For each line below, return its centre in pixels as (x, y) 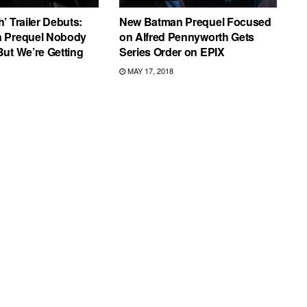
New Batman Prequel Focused (195, 22)
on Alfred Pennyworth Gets (186, 37)
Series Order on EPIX (172, 52)
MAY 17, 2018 (149, 71)
